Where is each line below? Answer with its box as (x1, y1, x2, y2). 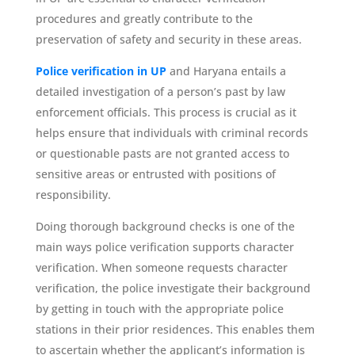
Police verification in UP (35, 63, 166, 78)
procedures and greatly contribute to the (35, 10, 253, 26)
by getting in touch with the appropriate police (35, 300, 284, 316)
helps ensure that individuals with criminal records (35, 124, 308, 140)
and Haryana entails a (166, 63, 286, 78)
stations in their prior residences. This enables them (35, 321, 315, 337)
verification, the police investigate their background (35, 280, 311, 296)
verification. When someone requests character (35, 259, 288, 275)
